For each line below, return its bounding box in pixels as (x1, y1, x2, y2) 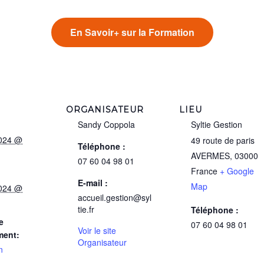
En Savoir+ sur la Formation (70, 25, 194, 39)
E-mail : (78, 177, 108, 189)
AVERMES (191, 150, 230, 162)
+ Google (220, 165, 254, 177)
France (191, 165, 217, 177)
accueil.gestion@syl (78, 192, 151, 204)
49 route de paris (191, 134, 255, 147)
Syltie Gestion (191, 118, 242, 131)
